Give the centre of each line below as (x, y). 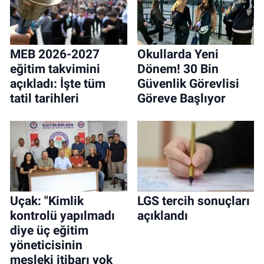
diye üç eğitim (49, 230)
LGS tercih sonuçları (193, 201)
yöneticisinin (46, 245)
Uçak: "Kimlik (47, 201)
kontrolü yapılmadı (62, 215)
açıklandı (162, 215)
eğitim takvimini (55, 69)
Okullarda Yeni (178, 54)
